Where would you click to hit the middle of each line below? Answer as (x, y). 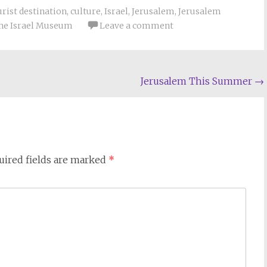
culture (86, 11)
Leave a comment (136, 26)
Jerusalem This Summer (198, 81)
